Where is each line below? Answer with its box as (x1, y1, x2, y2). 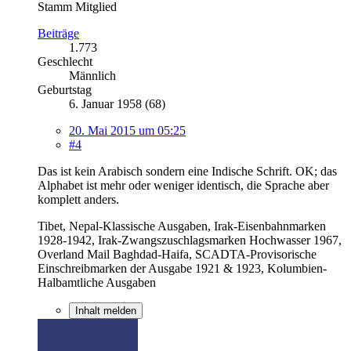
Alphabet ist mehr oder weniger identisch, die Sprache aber (38, 178, 329, 192)
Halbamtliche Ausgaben (38, 275, 156, 289)
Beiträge (38, 26, 79, 40)
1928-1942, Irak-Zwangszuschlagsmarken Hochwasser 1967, (38, 233, 342, 247)
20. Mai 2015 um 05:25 (69, 123, 186, 137)
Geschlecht (38, 54, 92, 68)
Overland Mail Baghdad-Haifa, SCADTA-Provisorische (38, 247, 317, 261)
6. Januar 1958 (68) (69, 96, 165, 110)
